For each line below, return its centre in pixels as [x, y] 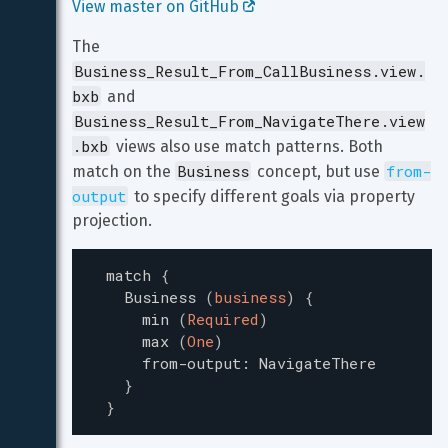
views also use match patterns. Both [249, 146]
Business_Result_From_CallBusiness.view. [249, 71]
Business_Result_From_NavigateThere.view [249, 121]
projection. [112, 220]
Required [223, 319]
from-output [191, 363]
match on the [123, 171]
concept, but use [318, 171]
